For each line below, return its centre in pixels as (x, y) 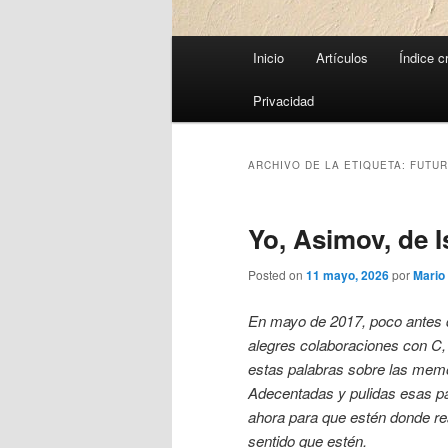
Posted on (277, 275)
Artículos (341, 58)
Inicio (269, 58)
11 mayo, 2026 (347, 275)
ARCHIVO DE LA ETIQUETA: (329, 165)
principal (199, 72)
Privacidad (284, 101)
